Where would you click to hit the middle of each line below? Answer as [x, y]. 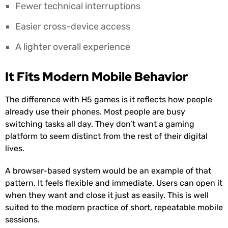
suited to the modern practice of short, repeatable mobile [114, 208]
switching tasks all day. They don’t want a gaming [100, 124]
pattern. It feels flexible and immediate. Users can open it [114, 183]
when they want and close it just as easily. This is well [107, 195]
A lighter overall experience [73, 47]
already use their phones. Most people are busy [95, 112]
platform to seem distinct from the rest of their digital [106, 136]
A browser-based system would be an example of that [108, 171]
